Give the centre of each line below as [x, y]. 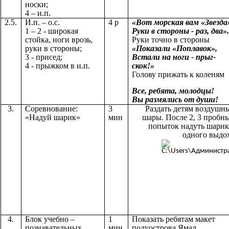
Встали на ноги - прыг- [174, 57]
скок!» [143, 66]
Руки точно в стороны [171, 40]
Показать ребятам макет [174, 219]
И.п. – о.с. [42, 22]
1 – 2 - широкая [52, 31]
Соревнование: [51, 109]
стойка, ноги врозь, [59, 40]
